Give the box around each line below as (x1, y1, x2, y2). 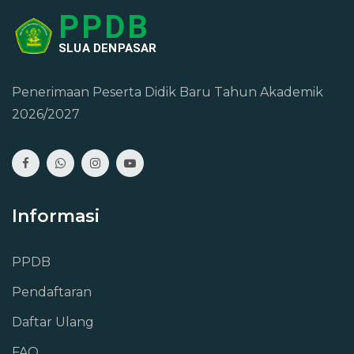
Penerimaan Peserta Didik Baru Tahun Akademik (12, 85, 323, 100)
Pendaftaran (12, 284, 92, 299)
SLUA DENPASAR (58, 40, 157, 55)
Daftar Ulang (12, 314, 94, 330)
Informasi (12, 205, 100, 227)
